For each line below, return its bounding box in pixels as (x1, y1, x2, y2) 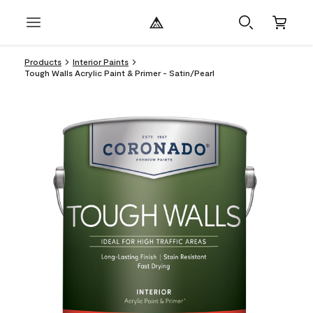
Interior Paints (73, 57, 129, 66)
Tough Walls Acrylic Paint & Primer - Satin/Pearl (24, 68, 214, 78)
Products (24, 57, 61, 66)
